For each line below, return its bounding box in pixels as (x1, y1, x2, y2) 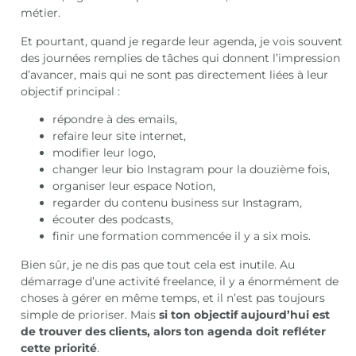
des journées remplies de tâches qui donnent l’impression (21, 50, 341, 65)
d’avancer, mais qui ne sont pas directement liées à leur (21, 67, 329, 82)
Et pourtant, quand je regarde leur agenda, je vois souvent (21, 33, 343, 48)
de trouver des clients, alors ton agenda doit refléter (21, 323, 327, 339)
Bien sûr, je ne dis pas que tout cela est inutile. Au (21, 257, 296, 272)
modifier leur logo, (52, 145, 157, 161)
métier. (21, 6, 61, 21)
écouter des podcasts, (52, 212, 174, 227)
